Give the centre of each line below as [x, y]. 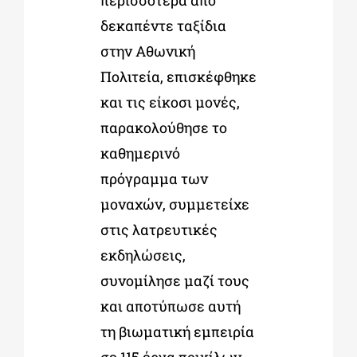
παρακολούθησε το [163, 128]
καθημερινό [140, 153]
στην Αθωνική [147, 51]
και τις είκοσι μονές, [170, 102]
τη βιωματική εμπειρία [177, 332]
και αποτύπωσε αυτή [170, 306]
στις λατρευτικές [159, 230]
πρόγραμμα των [154, 179]
